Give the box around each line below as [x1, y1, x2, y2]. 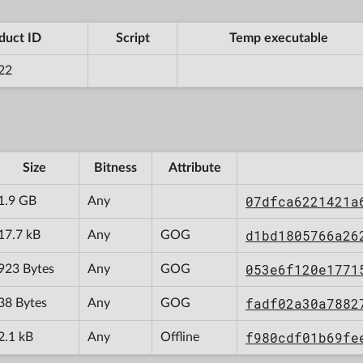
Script [115, 31, 150, 45]
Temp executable [229, 31, 328, 45]
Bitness [94, 160, 137, 174]
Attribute [168, 160, 221, 174]
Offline [160, 330, 199, 344]
